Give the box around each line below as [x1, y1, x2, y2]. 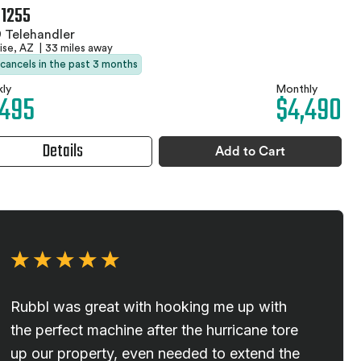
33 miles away [45, 42, 113, 53]
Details [43, 137, 84, 165]
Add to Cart [215, 144, 286, 158]
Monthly [276, 83, 317, 95]
